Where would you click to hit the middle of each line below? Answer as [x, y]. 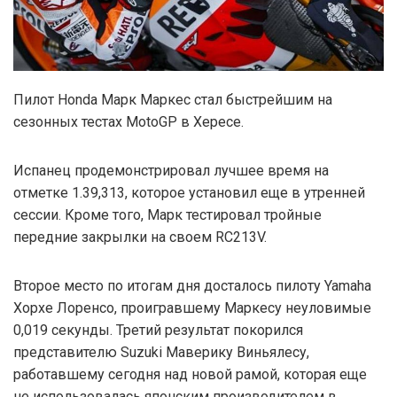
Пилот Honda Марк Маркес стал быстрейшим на [173, 99]
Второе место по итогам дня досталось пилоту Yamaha [192, 285]
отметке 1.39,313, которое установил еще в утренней [189, 192]
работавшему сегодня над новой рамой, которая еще [190, 374]
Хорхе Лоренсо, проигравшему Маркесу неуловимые [192, 307]
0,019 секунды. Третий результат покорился [158, 330]
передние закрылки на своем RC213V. [140, 237]
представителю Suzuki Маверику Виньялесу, [161, 352]
